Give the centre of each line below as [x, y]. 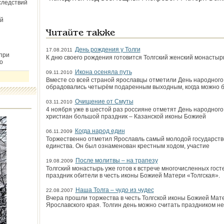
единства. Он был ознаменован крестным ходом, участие [127, 146]
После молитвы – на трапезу [116, 160]
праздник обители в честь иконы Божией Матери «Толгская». [133, 175]
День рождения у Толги [107, 49]
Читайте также [80, 33]
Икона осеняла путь [103, 72]
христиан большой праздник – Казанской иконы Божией [126, 116]
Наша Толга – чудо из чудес [114, 190]
